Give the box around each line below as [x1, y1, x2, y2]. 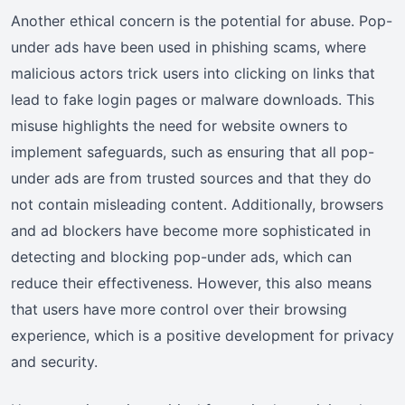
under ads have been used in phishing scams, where [11, 37, 366, 56]
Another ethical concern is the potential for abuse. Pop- [11, 11, 392, 30]
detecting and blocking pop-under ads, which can [11, 247, 352, 266]
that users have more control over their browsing [11, 299, 347, 318]
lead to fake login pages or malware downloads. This [11, 89, 374, 108]
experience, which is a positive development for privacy [11, 325, 394, 344]
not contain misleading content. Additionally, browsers [11, 194, 383, 213]
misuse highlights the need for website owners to [11, 116, 348, 135]
